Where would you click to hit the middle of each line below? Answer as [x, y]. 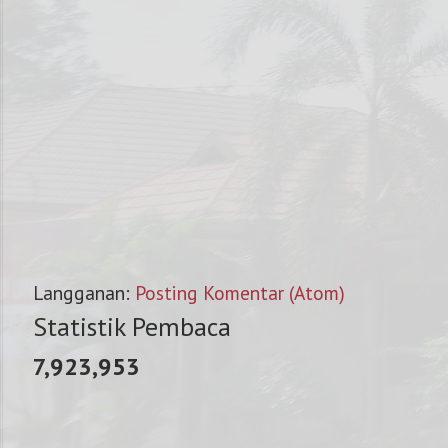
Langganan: [84, 292]
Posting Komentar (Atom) [240, 292]
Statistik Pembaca [132, 326]
